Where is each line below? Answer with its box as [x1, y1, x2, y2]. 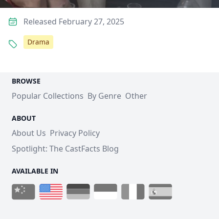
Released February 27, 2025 [23, 16, 124, 27]
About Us [12, 128, 46, 138]
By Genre [88, 90, 121, 101]
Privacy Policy [50, 128, 100, 138]
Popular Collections [12, 90, 84, 101]
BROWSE [12, 76, 41, 86]
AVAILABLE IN [12, 166, 58, 175]
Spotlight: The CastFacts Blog [12, 143, 119, 154]
